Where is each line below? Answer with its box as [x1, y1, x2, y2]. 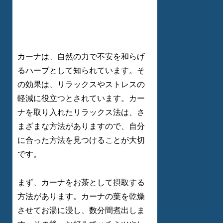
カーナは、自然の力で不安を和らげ [17, 52, 145, 61]
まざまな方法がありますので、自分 [17, 121, 145, 130]
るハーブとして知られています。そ [17, 66, 145, 75]
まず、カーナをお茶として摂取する [17, 178, 145, 187]
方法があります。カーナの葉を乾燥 [17, 192, 145, 201]
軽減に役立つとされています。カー [17, 94, 145, 103]
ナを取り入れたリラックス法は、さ [17, 108, 145, 116]
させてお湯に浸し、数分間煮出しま [17, 206, 145, 215]
